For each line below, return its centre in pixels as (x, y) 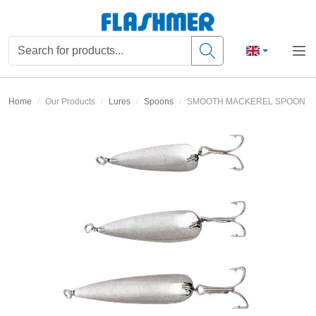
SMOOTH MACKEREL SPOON (246, 102)
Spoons (159, 102)
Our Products (70, 102)
